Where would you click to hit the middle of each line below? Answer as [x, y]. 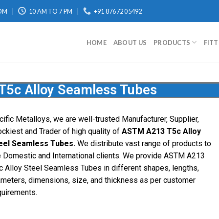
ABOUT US [130, 42]
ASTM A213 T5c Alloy [161, 131]
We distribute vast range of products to [143, 143]
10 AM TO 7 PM [51, 11]
